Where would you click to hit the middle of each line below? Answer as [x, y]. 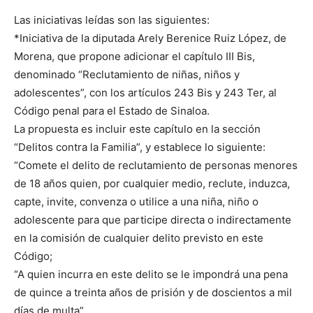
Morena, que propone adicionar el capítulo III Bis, [134, 56]
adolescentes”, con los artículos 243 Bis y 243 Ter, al [145, 92]
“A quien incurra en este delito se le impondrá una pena [151, 274]
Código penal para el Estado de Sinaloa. [112, 110]
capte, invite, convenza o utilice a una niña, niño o [136, 201]
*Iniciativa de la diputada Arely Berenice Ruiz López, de [150, 38]
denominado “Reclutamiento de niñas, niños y [127, 74]
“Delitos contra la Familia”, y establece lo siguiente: [140, 147]
